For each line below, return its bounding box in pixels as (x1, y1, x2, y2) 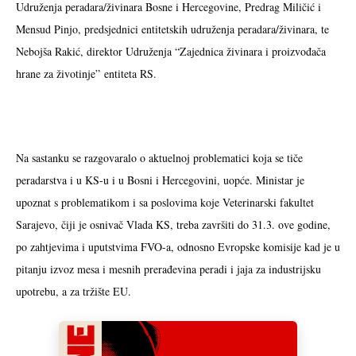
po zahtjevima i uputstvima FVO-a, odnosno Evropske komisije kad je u (16, 239, 340, 254)
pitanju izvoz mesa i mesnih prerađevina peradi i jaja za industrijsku (16, 261, 321, 277)
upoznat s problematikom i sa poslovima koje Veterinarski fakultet (16, 195, 314, 210)
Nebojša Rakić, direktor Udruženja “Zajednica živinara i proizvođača (16, 43, 326, 59)
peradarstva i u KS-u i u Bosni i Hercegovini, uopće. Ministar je (16, 172, 304, 188)
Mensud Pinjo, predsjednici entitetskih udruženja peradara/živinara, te (16, 21, 329, 37)
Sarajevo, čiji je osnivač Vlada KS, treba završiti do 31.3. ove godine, (16, 217, 331, 232)
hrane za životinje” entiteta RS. (16, 65, 157, 81)
